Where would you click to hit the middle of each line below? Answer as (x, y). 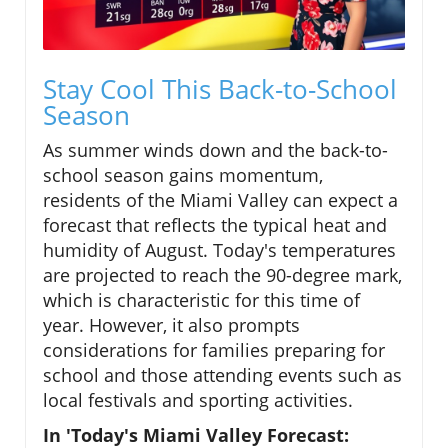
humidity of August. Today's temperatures (219, 249)
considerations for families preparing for (214, 349)
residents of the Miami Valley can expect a (220, 199)
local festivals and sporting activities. (198, 399)
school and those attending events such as (222, 374)
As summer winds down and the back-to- (215, 149)
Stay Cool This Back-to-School (220, 88)
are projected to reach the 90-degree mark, (222, 274)
